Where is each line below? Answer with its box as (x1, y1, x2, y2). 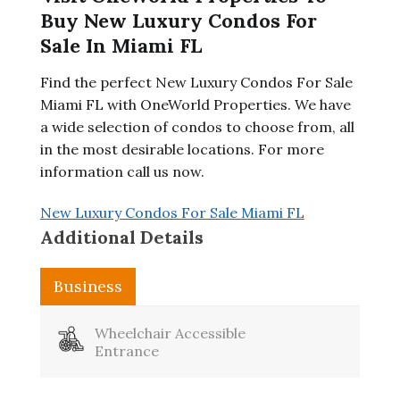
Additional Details (39, 226, 204, 248)
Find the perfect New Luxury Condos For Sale (39, 73, 353, 91)
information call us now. (39, 162, 204, 180)
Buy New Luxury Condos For (39, 8, 317, 33)
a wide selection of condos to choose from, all (39, 118, 354, 136)
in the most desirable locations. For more (39, 140, 324, 158)
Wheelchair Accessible (94, 324, 246, 342)
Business (53, 276, 122, 296)
